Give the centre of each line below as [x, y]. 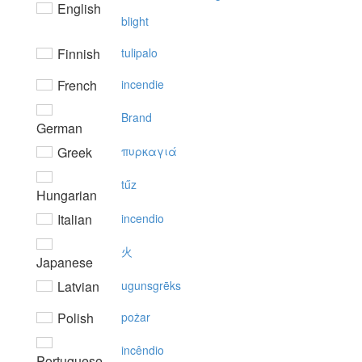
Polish [74, 318]
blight [135, 21]
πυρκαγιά [149, 151]
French [76, 85]
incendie [143, 84]
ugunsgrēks [151, 285]
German [59, 128]
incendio [143, 218]
